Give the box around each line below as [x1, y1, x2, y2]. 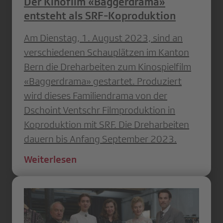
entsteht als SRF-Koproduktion [24, 9, 176, 22]
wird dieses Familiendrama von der [24, 90, 167, 101]
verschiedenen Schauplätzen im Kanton [24, 46, 189, 58]
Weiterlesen [24, 153, 77, 165]
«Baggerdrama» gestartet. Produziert [24, 75, 182, 87]
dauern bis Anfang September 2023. [24, 133, 177, 144]
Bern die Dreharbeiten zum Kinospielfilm [24, 61, 191, 72]
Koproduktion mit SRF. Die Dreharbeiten [24, 118, 189, 130]
